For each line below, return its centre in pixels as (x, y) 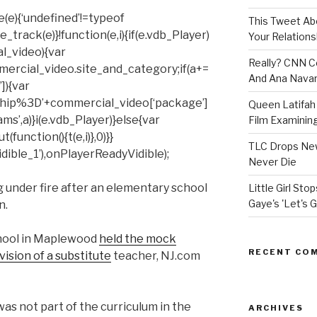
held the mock (138, 239)
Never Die (272, 162)
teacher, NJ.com (156, 256)
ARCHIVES (276, 308)
